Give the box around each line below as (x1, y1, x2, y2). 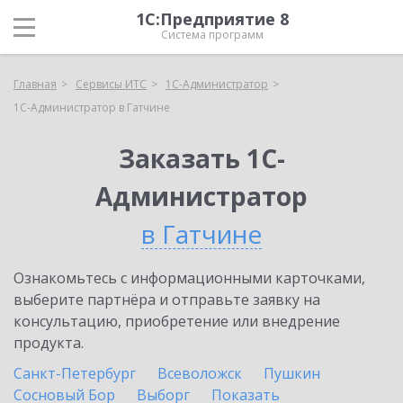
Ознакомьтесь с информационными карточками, (13, 268, 365, 288)
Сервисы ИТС (76, 76, 147, 92)
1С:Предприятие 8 (136, 8, 289, 30)
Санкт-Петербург (13, 363, 136, 383)
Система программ (161, 27, 264, 42)
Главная (13, 76, 57, 92)
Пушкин (264, 363, 320, 383)
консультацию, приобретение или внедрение (13, 311, 340, 331)
